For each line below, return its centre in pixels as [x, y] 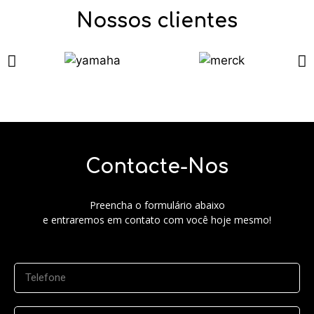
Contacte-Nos [157, 167]
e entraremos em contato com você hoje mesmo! [157, 220]
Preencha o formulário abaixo [157, 205]
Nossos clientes [157, 21]
